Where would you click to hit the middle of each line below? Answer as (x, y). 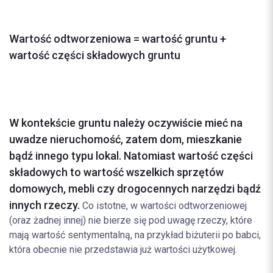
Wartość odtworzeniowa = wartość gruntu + (118, 39)
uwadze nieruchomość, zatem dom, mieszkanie (126, 139)
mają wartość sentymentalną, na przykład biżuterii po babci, (135, 235)
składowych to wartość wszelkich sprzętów (116, 172)
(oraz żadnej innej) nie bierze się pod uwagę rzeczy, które (131, 220)
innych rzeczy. (44, 205)
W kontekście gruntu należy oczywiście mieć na (126, 123)
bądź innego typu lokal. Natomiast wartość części (131, 156)
